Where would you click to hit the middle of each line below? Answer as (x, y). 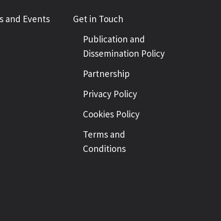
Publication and (114, 39)
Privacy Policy (110, 94)
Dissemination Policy (124, 53)
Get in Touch (98, 19)
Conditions (104, 148)
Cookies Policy (111, 114)
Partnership (106, 74)
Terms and (104, 134)
